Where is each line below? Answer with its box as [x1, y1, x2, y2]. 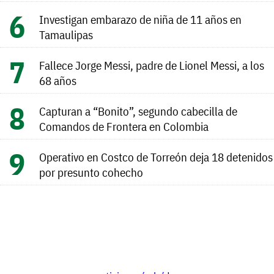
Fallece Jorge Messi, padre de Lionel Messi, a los [39, 57, 264, 73]
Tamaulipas [39, 26, 93, 42]
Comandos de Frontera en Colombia [39, 118, 209, 134]
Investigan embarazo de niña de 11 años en [39, 11, 242, 27]
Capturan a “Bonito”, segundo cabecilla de [39, 103, 237, 119]
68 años [39, 72, 76, 88]
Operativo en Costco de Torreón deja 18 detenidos [39, 149, 273, 165]
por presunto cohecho [39, 164, 143, 180]
